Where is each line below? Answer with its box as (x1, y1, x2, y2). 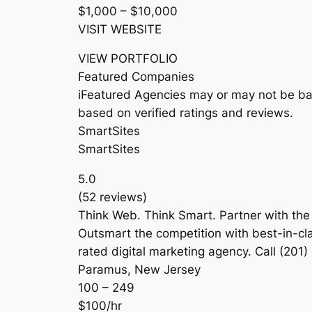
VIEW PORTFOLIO (78, 52, 178, 66)
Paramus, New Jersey (78, 263, 201, 277)
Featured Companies (78, 70, 194, 84)
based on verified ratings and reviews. (78, 106, 293, 120)
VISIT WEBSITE (78, 22, 162, 36)
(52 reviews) (78, 190, 147, 205)
